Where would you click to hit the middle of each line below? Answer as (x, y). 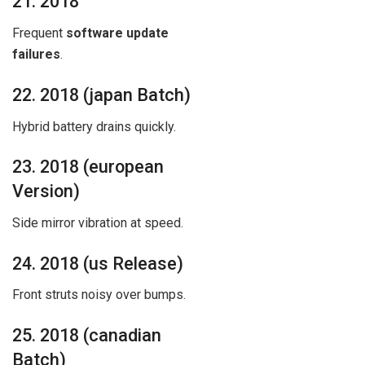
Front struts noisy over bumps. (99, 295)
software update (117, 33)
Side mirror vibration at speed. (98, 223)
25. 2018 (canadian (87, 335)
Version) (46, 191)
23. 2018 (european (88, 167)
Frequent (39, 33)
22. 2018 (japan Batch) (101, 95)
